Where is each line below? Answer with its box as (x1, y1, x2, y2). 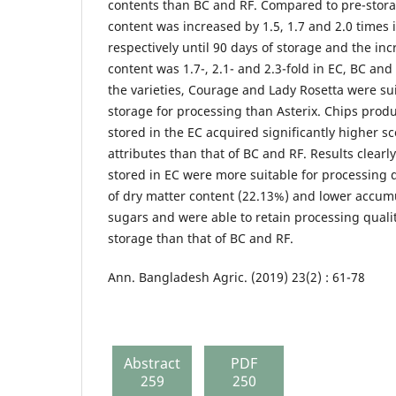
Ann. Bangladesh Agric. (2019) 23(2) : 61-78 (108, 268, 365, 286)
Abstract (124, 353, 180, 373)
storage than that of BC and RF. (108, 229, 293, 247)
